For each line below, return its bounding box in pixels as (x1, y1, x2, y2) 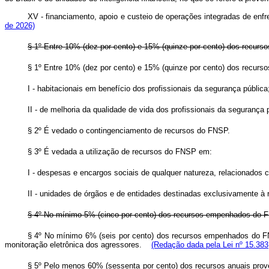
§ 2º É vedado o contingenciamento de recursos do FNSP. (28, 126, 230, 135)
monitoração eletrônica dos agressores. (5, 240, 142, 249)
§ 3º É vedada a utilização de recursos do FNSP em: (28, 147, 212, 156)
